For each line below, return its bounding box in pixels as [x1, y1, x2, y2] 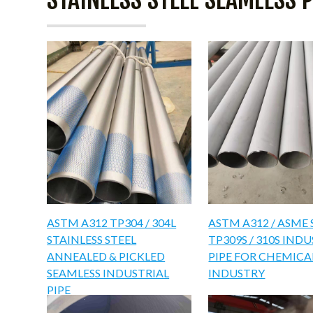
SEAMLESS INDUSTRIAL [47, 266, 170, 279]
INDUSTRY [208, 266, 265, 279]
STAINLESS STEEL [47, 233, 137, 246]
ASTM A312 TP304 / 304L [47, 216, 177, 229]
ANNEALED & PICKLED [47, 249, 166, 263]
